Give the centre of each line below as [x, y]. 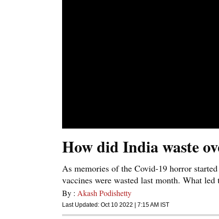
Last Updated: [81, 205]
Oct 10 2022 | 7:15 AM [130, 205]
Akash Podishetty [104, 193]
